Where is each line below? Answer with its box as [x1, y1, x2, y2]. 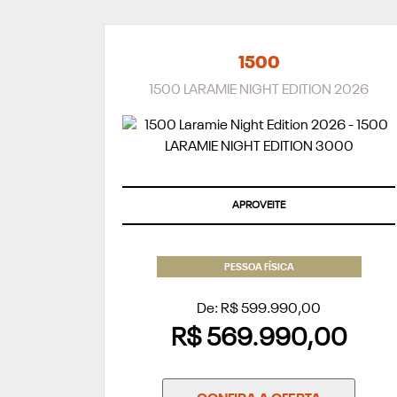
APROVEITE [232, 199, 285, 211]
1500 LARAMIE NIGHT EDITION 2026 [149, 82, 369, 97]
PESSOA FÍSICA [223, 262, 294, 273]
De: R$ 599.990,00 [197, 301, 321, 316]
